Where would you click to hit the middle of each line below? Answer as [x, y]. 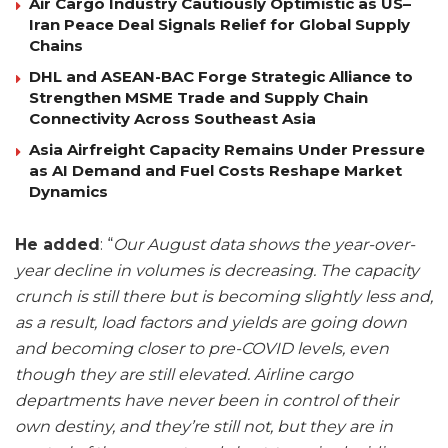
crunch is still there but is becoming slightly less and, [224, 297]
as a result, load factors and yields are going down [211, 323]
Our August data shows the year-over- [264, 245]
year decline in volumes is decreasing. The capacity [217, 271]
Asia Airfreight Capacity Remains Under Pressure [227, 150]
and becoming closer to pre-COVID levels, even [202, 349]
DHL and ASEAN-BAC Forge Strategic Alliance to [221, 77]
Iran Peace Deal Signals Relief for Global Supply [219, 25]
